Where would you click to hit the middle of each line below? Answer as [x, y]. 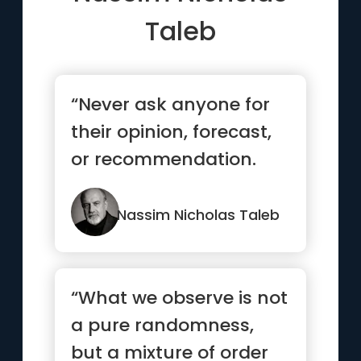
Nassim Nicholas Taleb [199, 215]
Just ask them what [161, 187]
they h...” [110, 214]
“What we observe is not [180, 298]
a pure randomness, [163, 325]
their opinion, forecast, [172, 132]
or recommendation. [164, 159]
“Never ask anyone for [171, 104]
